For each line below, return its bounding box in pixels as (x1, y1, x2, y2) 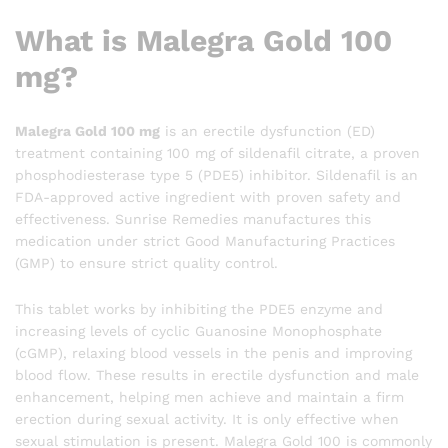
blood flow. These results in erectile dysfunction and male (15, 366, 419, 383)
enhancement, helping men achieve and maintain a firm (15, 388, 404, 405)
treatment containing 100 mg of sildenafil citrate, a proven (15, 144, 420, 161)
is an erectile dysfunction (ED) (160, 122, 375, 139)
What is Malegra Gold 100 (15, 22, 392, 58)
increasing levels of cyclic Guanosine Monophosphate (15, 322, 382, 339)
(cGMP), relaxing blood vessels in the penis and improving (15, 344, 412, 361)
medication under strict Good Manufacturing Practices (15, 232, 395, 249)
